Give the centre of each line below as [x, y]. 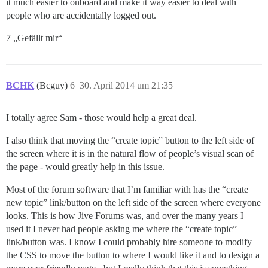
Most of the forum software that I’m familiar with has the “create [127, 190]
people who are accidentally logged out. [81, 16]
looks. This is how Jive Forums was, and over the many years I [125, 216]
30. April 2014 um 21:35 [126, 86]
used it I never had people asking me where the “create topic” [121, 229]
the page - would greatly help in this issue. [85, 167]
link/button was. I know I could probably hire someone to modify [129, 242]
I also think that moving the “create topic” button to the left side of [130, 141]
